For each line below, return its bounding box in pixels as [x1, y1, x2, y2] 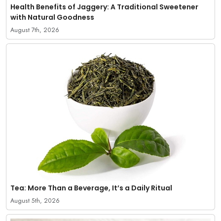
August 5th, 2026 [10, 196, 60, 206]
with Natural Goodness [10, 12, 94, 22]
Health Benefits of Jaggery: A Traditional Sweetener [10, 1, 198, 12]
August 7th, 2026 [10, 25, 59, 35]
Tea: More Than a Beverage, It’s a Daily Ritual [10, 183, 172, 193]
